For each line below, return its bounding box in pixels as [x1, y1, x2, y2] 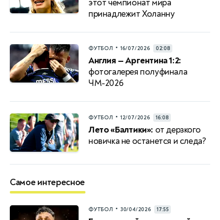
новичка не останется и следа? [88, 135, 206, 147]
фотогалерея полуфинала [88, 66, 188, 78]
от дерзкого [153, 124, 201, 136]
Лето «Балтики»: [88, 124, 153, 136]
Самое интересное [10, 176, 85, 188]
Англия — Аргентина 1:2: [88, 55, 181, 66]
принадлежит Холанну [88, 8, 175, 20]
